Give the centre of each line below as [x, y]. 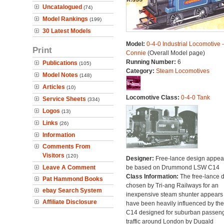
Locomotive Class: [153, 97]
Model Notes [60, 75]
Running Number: [151, 62]
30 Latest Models [67, 31]
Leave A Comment [69, 167]
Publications [60, 63]
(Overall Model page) [175, 53]
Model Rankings [65, 19]
